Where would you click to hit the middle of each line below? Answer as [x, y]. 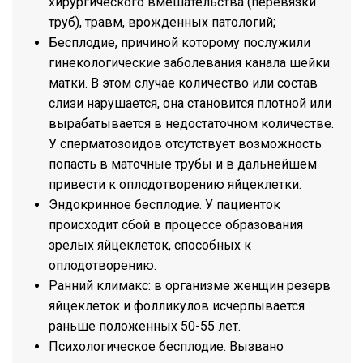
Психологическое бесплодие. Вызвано [166, 346]
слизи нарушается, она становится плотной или [190, 103]
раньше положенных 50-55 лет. [145, 326]
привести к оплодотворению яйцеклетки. [175, 184]
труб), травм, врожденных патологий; [162, 22]
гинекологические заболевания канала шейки [189, 63]
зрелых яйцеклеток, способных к [150, 245]
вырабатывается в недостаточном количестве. [191, 124]
